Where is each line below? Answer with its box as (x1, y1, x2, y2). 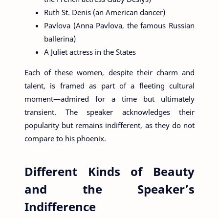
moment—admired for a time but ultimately (24, 93, 195, 104)
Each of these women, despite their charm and (24, 67, 195, 77)
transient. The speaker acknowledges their (24, 107, 195, 117)
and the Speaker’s (24, 180, 195, 197)
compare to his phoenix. (24, 133, 106, 143)
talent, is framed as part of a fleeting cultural (24, 80, 195, 90)
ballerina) (44, 33, 76, 44)
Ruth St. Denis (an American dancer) (44, 7, 165, 17)
